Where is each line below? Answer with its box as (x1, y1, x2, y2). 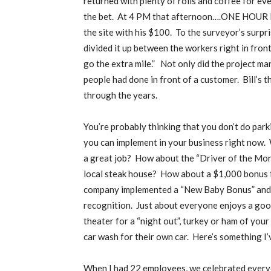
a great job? (83, 152, 131, 163)
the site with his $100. (83, 27, 172, 38)
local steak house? (83, 168, 157, 179)
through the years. (83, 90, 159, 100)
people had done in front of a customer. (83, 74, 239, 85)
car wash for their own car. (83, 231, 189, 242)
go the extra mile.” (83, 58, 157, 69)
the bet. (83, 11, 114, 22)
